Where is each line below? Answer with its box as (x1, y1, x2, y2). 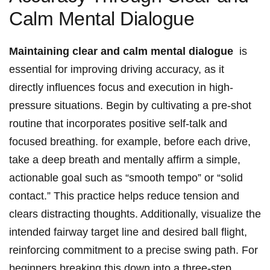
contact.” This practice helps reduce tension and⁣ (9, 190, 239, 202)
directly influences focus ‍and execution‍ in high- (9, 81, 233, 94)
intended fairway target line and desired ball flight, (9, 226, 247, 239)
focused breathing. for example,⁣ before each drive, (9, 136, 251, 148)
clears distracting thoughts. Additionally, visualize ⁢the (9, 208, 261, 221)
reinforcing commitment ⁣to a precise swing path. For (9, 244, 258, 257)
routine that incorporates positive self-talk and (9, 118, 227, 130)
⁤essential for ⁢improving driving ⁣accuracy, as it (9, 63, 224, 76)
